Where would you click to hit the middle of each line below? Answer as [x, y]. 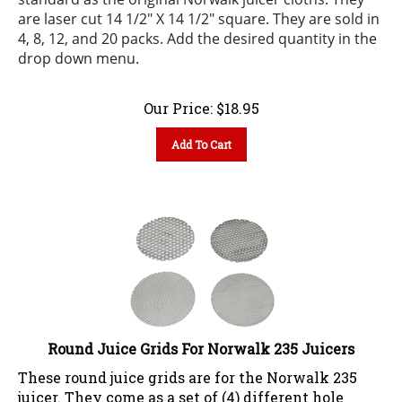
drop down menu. [79, 51]
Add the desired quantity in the [272, 31]
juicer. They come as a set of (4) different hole [181, 389]
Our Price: [178, 100]
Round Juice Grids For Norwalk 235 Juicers [201, 341]
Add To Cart [201, 137]
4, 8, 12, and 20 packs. [92, 31]
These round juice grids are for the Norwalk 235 [188, 370]
